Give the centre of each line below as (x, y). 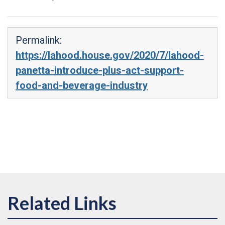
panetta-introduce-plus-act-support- (100, 70)
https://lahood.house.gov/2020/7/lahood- (110, 55)
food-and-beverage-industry (82, 85)
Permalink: (39, 40)
